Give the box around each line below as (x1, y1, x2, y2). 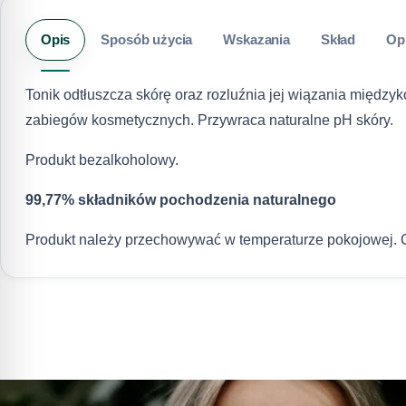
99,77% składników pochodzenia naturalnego (24, 192, 336, 208)
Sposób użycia (101, 32, 193, 48)
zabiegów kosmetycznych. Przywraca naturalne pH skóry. (24, 112, 393, 129)
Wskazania (223, 32, 290, 48)
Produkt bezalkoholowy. (24, 152, 179, 169)
